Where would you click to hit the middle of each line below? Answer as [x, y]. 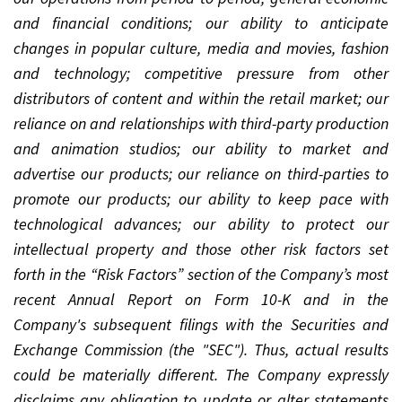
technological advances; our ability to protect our [201, 223]
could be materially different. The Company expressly [201, 374]
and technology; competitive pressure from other [201, 73]
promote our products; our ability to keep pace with [201, 198]
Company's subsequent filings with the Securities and [201, 324]
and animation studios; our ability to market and [201, 148]
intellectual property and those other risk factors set [201, 249]
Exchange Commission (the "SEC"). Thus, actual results [201, 349]
